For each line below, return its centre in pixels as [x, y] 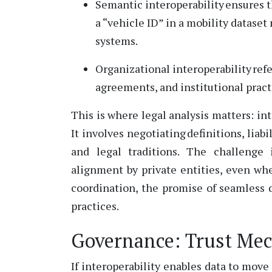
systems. [117, 40]
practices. [95, 206]
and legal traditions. [125, 151]
